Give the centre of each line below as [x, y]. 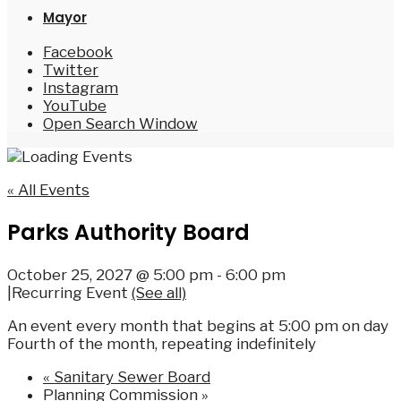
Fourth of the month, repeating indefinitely [162, 343]
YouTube [75, 106]
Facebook [78, 52]
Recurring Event [72, 292]
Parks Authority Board [128, 232]
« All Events [48, 190]
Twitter [71, 70]
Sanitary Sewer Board [130, 376]
